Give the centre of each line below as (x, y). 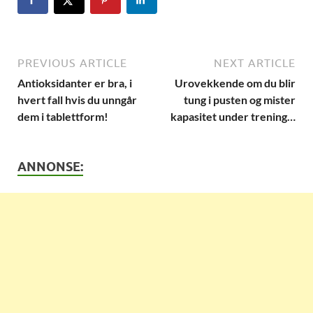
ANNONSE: (50, 166)
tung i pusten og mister (240, 99)
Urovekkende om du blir (235, 82)
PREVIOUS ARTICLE (72, 63)
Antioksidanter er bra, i (75, 82)
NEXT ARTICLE (255, 63)
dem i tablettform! (63, 116)
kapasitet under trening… (233, 116)
